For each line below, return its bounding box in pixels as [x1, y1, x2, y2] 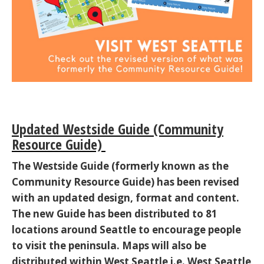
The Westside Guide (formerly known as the [12, 159, 229, 173]
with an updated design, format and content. [12, 190, 239, 204]
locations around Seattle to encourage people [12, 222, 241, 236]
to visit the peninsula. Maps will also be [12, 238, 206, 252]
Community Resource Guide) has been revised [12, 174, 239, 189]
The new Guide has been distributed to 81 [12, 206, 217, 220]
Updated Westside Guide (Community [12, 118, 223, 138]
